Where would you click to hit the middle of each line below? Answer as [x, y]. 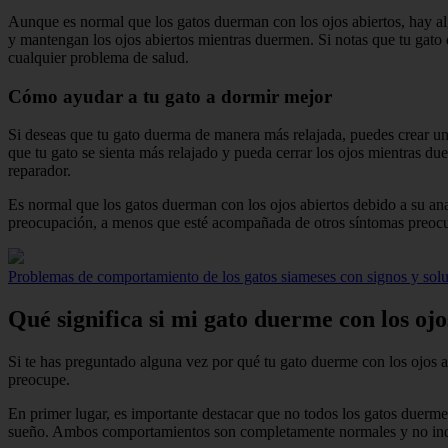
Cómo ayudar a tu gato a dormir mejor [170, 96]
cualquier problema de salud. [98, 57]
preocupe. [39, 380]
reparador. [39, 171]
